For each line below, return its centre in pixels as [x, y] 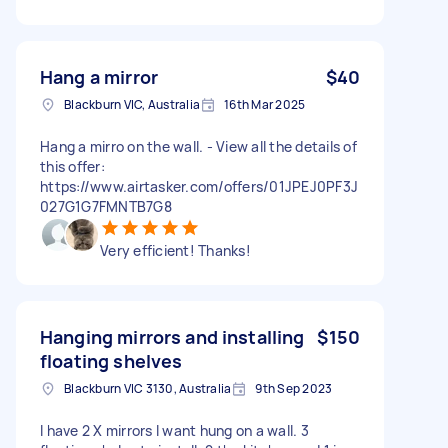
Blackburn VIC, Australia [132, 104]
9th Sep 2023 [294, 388]
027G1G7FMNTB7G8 [106, 206]
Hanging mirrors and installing [172, 336]
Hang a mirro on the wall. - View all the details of [198, 146]
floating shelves [111, 360]
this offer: [72, 166]
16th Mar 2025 [265, 104]
